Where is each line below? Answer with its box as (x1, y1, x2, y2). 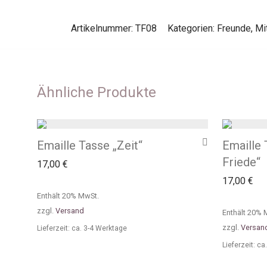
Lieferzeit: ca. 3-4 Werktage (37, 224, 127, 232)
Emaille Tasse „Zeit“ (37, 138, 142, 153)
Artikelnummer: (70, 23, 135, 34)
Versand (55, 206, 84, 215)
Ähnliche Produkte (37, 84, 156, 101)
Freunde (216, 23, 251, 34)
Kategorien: (167, 23, 217, 34)
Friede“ (222, 155, 260, 169)
